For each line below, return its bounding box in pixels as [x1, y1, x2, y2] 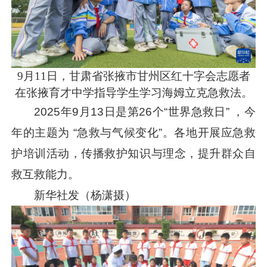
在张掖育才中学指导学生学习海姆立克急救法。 [14, 86, 253, 99]
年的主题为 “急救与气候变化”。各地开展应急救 [11, 126, 256, 139]
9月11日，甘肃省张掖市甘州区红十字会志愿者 [17, 69, 250, 82]
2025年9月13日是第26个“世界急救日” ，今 [34, 105, 256, 118]
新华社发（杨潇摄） [34, 188, 136, 201]
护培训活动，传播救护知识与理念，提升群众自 [11, 147, 256, 160]
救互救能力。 [11, 167, 80, 181]
